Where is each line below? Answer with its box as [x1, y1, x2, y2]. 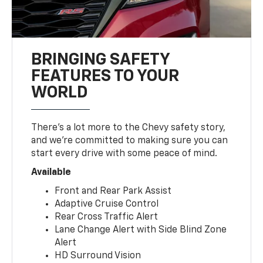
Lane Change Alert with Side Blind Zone [55, 225, 227, 235]
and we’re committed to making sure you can [31, 136, 228, 146]
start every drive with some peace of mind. [31, 149, 218, 159]
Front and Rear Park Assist [55, 186, 172, 196]
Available [31, 167, 72, 177]
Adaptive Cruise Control [55, 199, 159, 209]
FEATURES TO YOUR [31, 68, 180, 85]
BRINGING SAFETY [31, 51, 170, 68]
